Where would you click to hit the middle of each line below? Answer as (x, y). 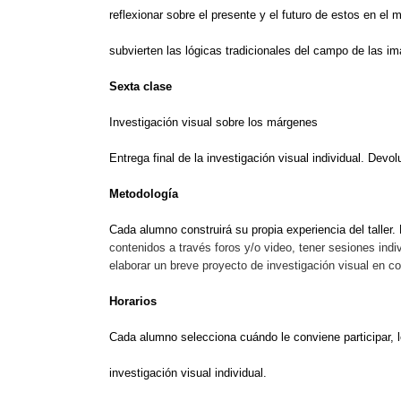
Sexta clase (141, 86)
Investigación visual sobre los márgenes (215, 122)
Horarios (133, 301)
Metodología (144, 193)
